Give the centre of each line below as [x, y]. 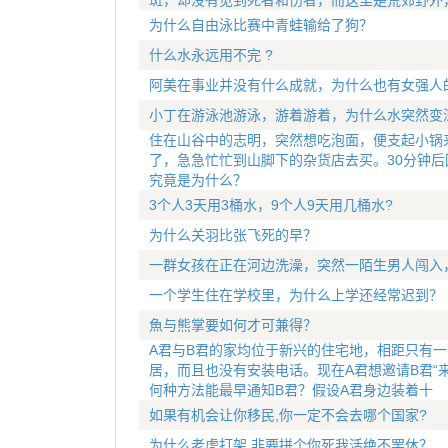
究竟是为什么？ [197, 180]
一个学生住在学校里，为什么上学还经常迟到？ [295, 295]
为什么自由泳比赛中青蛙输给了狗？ [260, 25]
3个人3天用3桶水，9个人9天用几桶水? [270, 205]
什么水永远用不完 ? [210, 55]
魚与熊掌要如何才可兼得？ [232, 325]
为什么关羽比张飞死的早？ [232, 235]
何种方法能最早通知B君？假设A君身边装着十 [290, 390]
